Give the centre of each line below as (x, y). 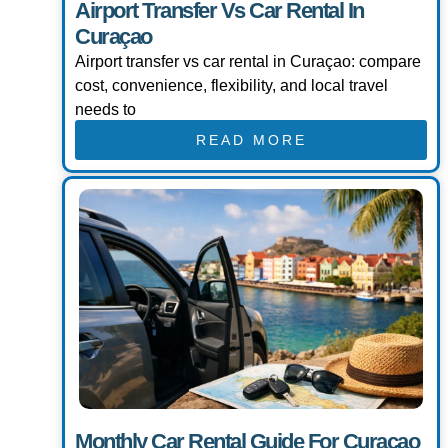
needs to (105, 110)
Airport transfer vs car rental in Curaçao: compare (248, 62)
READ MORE (251, 140)
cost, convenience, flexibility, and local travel (231, 86)
